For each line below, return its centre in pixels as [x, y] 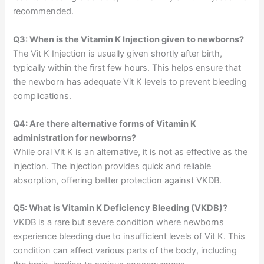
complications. [42, 96]
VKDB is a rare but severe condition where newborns [119, 222]
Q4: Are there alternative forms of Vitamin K [105, 124]
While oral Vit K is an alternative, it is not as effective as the [131, 152]
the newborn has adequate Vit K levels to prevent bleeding [130, 82]
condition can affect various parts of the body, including [125, 251]
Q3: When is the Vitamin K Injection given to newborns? [129, 39]
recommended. [44, 11]
